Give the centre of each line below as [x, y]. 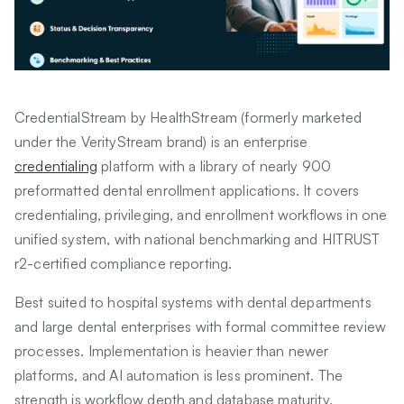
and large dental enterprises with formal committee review [201, 326]
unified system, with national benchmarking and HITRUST [197, 239]
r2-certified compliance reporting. [124, 263]
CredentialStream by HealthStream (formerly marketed [188, 117]
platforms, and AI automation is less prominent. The [179, 375]
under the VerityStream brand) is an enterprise [161, 141]
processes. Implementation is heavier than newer [172, 350]
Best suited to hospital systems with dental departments [193, 302]
